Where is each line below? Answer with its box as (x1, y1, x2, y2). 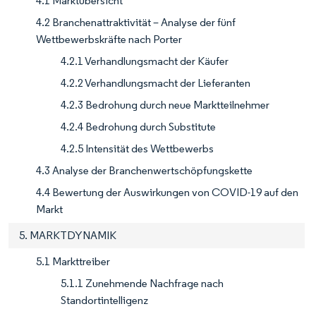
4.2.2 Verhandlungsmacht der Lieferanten (61, 75, 250, 90)
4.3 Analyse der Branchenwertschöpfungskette (36, 163, 253, 177)
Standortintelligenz (61, 293, 148, 307)
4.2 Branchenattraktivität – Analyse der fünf (36, 15, 236, 29)
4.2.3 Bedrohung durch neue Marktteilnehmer (61, 97, 269, 111)
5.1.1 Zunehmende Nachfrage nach (61, 276, 224, 290)
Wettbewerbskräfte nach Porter (36, 32, 182, 46)
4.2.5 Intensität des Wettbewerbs (61, 141, 214, 155)
